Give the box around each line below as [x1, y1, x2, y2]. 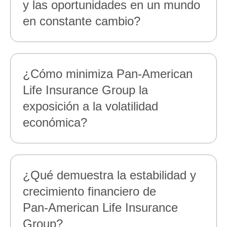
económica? [23, 116, 93, 129]
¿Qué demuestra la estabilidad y [23, 168, 196, 182]
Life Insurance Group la [23, 83, 148, 97]
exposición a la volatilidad [23, 99, 158, 113]
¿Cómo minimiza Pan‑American [23, 67, 193, 81]
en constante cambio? [23, 14, 146, 28]
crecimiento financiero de [23, 184, 156, 198]
